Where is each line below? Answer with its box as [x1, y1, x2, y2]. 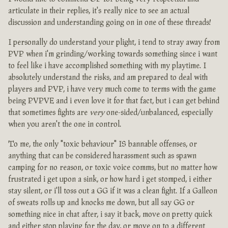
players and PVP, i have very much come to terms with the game [8, 85, 216, 94]
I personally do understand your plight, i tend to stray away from [8, 38, 220, 47]
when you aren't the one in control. [8, 120, 121, 129]
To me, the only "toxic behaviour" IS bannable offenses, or [8, 140, 197, 149]
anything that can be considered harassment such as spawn [8, 152, 196, 161]
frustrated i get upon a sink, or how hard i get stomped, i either [8, 175, 212, 184]
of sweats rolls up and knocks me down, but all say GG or [8, 198, 194, 208]
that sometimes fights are [8, 108, 90, 118]
